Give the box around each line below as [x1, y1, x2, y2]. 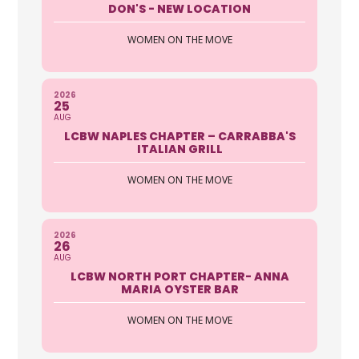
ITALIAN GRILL [136, 140, 223, 157]
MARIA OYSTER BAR [120, 280, 239, 297]
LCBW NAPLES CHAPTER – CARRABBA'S [63, 127, 296, 144]
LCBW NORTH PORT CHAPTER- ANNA [70, 268, 289, 284]
